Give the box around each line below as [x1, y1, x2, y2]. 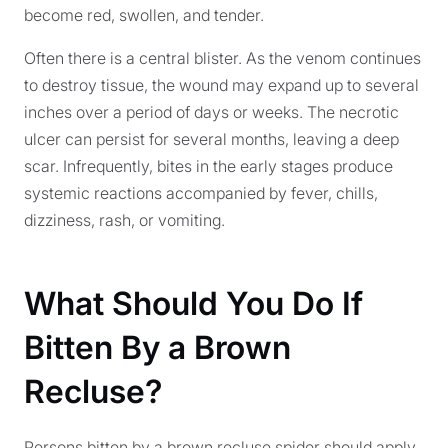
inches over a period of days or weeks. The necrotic [24, 102, 399, 122]
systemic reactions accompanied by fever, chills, [24, 183, 378, 203]
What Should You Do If [24, 284, 363, 323]
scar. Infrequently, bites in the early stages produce [24, 156, 393, 176]
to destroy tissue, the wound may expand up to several [24, 75, 419, 95]
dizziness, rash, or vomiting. [24, 210, 225, 230]
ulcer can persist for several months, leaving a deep [24, 129, 399, 149]
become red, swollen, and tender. [24, 5, 264, 25]
